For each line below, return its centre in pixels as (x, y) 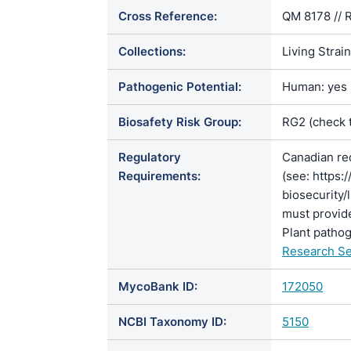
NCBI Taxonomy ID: (172, 322)
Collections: (152, 51)
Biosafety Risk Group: (180, 122)
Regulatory (150, 157)
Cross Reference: (168, 16)
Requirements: (159, 176)
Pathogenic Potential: (180, 87)
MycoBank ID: (158, 286)
